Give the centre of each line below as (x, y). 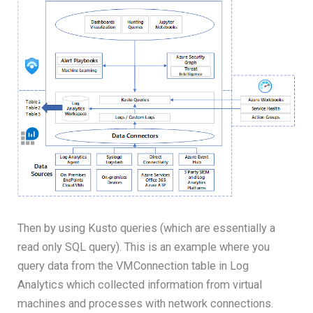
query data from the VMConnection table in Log (133, 266)
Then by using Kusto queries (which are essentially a (147, 228)
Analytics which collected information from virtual (140, 285)
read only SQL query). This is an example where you (144, 247)
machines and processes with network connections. (146, 304)
